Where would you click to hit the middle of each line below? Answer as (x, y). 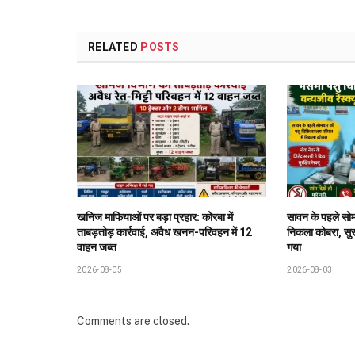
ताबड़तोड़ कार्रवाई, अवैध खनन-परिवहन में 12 (164, 233)
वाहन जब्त (97, 248)
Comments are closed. (133, 321)
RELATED (115, 46)
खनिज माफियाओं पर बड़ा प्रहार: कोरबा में (155, 218)
